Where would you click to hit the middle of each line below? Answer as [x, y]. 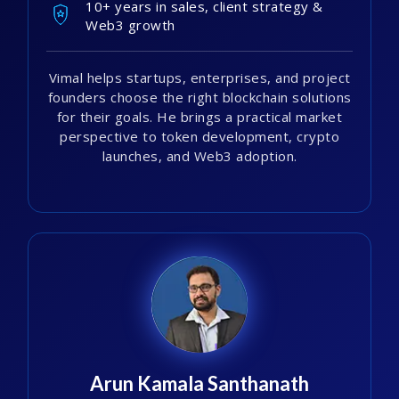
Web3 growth [130, 25]
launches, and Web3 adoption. [199, 156]
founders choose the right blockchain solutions [199, 98]
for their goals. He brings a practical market [199, 117]
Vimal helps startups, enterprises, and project [199, 78]
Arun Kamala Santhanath [199, 384]
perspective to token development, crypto [199, 137]
